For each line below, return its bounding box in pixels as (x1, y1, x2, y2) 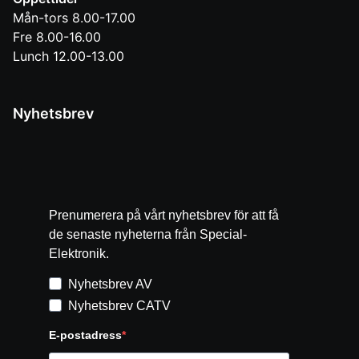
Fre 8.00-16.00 (13, 28, 101, 45)
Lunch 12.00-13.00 (13, 47, 124, 64)
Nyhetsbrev (13, 104, 94, 122)
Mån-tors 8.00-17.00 (13, 9, 135, 26)
